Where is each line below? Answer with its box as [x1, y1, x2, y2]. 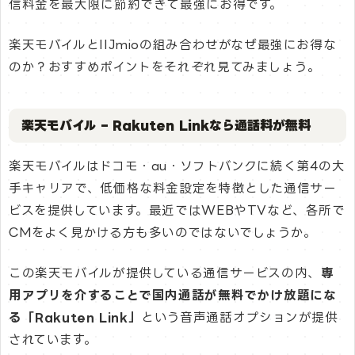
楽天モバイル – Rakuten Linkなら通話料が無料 [21, 117, 311, 132]
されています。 [9, 333, 97, 347]
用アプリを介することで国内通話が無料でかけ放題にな [9, 288, 337, 303]
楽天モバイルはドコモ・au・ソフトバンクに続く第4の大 [9, 158, 345, 173]
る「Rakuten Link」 [9, 311, 142, 325]
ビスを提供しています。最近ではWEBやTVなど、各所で [9, 203, 345, 217]
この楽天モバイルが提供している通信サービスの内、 [9, 266, 321, 281]
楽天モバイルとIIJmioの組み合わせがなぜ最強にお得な [9, 37, 337, 52]
